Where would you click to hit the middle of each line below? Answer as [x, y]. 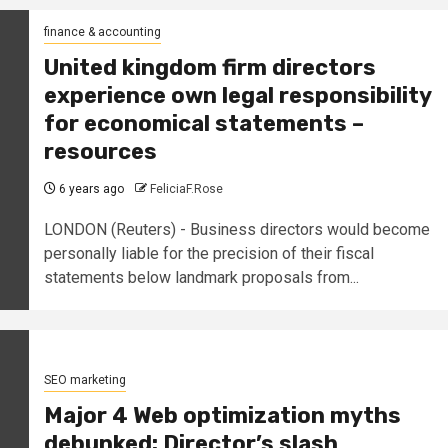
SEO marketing [84, 380]
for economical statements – [203, 124]
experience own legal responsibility [237, 96]
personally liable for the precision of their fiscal [208, 254]
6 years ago [89, 189]
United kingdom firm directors [209, 68]
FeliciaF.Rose [186, 189]
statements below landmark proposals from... [201, 278]
